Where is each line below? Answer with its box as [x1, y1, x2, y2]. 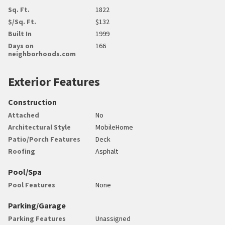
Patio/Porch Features [8, 134, 80, 144]
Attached [8, 110, 39, 120]
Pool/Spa [8, 166, 42, 177]
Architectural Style [8, 122, 71, 132]
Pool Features [8, 180, 55, 189]
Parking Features [8, 213, 66, 223]
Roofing [8, 146, 35, 156]
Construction [8, 96, 57, 107]
